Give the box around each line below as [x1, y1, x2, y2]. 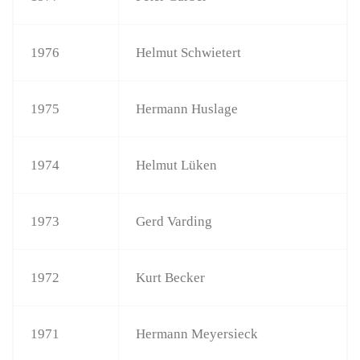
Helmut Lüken [136, 157, 218, 173]
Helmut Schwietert [136, 44, 242, 60]
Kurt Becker [136, 269, 206, 285]
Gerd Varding [136, 213, 213, 229]
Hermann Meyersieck [136, 325, 259, 342]
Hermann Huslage [136, 100, 239, 117]
